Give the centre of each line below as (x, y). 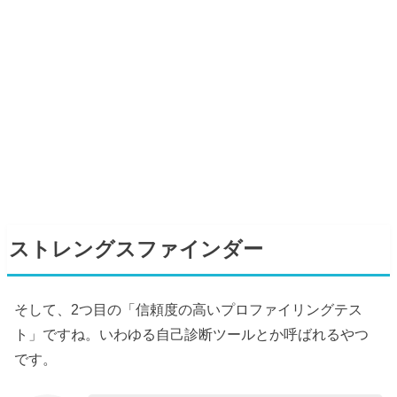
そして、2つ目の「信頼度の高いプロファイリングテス (189, 309)
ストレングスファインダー (136, 249)
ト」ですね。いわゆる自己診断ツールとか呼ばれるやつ (192, 334)
